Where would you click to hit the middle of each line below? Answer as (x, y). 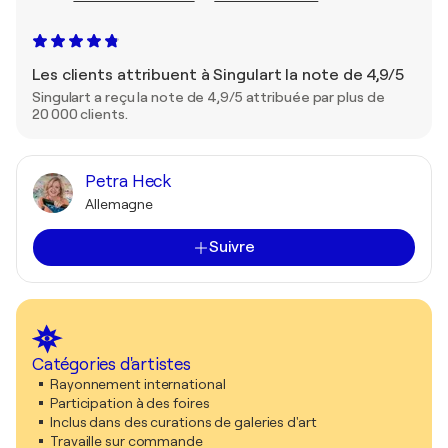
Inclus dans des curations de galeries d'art (183, 422)
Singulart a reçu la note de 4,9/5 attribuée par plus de (208, 97)
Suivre (232, 247)
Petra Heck (128, 181)
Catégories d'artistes (111, 364)
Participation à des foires (130, 403)
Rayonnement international (138, 384)
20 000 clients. (80, 114)
